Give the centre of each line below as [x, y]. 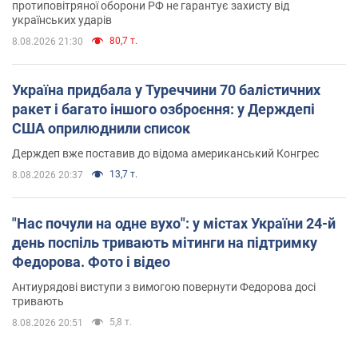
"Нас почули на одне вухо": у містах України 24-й [174, 223]
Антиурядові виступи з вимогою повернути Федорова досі [164, 286]
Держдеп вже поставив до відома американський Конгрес [165, 153]
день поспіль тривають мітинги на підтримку [165, 242]
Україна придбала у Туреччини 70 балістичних [166, 89]
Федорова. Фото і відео [91, 261]
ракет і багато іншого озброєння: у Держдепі [163, 109]
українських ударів [62, 20]
